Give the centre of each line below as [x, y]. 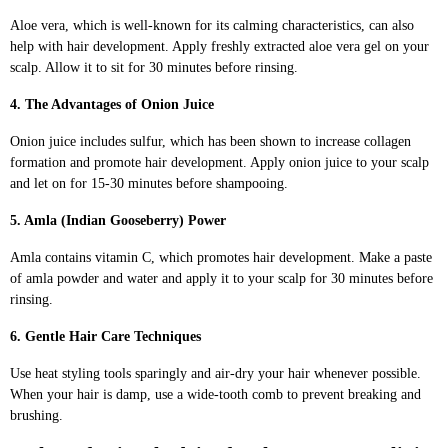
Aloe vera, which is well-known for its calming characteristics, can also [212, 25]
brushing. [36, 415]
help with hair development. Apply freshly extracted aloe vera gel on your [219, 46]
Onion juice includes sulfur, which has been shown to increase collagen [210, 141]
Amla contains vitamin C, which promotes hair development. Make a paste [221, 257]
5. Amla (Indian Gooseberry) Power [118, 220]
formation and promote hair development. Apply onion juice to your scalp [219, 162]
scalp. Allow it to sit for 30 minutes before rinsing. [154, 67]
